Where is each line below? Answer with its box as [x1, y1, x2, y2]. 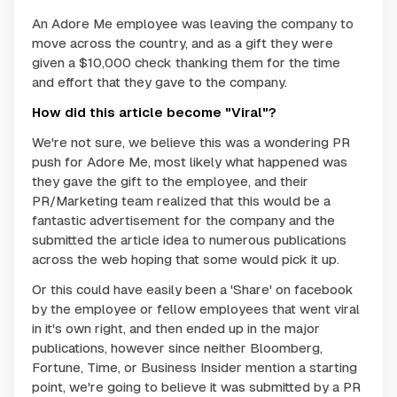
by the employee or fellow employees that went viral [32, 300, 360, 316]
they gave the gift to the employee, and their [32, 173, 308, 189]
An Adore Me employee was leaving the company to [32, 15, 354, 31]
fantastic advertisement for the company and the [32, 212, 335, 228]
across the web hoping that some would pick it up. [32, 251, 339, 267]
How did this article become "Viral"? [32, 104, 276, 120]
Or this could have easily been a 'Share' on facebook [32, 281, 354, 297]
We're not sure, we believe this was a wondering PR [32, 134, 350, 150]
